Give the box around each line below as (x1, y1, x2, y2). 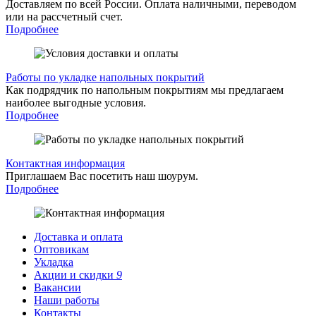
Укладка (34, 255, 73, 268)
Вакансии (34, 281, 81, 293)
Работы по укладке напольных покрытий (6, 71, 205, 83)
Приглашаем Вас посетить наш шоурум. (6, 169, 198, 182)
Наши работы (34, 293, 99, 306)
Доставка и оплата (34, 230, 123, 243)
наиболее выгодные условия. (6, 96, 146, 109)
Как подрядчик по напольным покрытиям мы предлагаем (6, 83, 284, 96)
